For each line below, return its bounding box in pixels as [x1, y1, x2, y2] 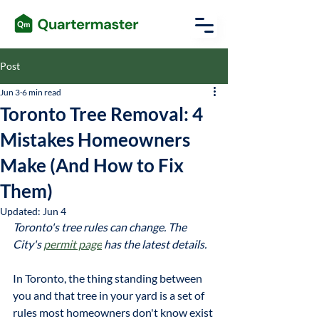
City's [13, 237, 43, 251]
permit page [43, 237, 102, 251]
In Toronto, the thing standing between [13, 271, 204, 285]
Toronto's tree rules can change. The [13, 220, 189, 234]
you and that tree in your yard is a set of [13, 288, 206, 302]
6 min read [22, 87, 61, 98]
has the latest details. [102, 237, 206, 251]
